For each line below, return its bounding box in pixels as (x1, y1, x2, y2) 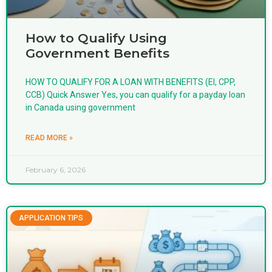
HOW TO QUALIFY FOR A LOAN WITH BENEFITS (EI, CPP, (25, 76, 236, 87)
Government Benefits (25, 45, 169, 61)
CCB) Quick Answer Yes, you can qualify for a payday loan (25, 89, 245, 100)
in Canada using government (25, 102, 135, 112)
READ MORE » (25, 133, 73, 142)
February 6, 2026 (25, 165, 86, 174)
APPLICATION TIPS (19, 213, 84, 222)
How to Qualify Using (25, 30, 167, 46)
